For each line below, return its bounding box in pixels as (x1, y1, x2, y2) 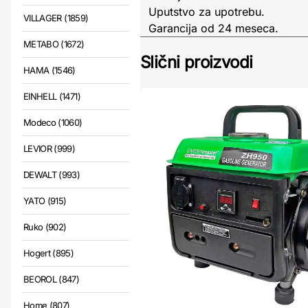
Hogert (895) (23, 247, 74, 258)
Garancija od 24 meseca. (148, 21, 278, 35)
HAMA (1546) (23, 65, 76, 76)
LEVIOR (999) (23, 143, 76, 154)
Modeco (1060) (23, 117, 82, 128)
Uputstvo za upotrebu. (148, 5, 265, 19)
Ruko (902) (23, 221, 67, 232)
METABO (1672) (23, 38, 85, 49)
